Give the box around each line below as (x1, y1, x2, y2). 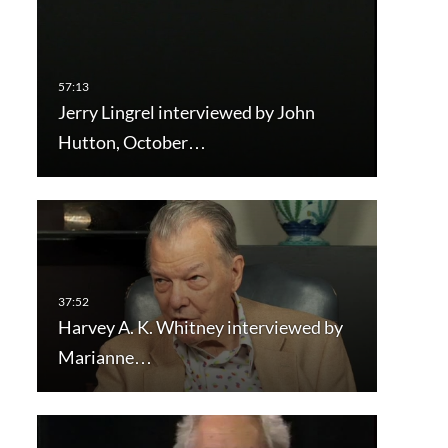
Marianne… (57, 345, 152, 368)
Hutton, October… (57, 130, 206, 153)
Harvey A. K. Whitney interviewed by (57, 315, 343, 338)
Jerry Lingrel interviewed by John (57, 100, 315, 123)
